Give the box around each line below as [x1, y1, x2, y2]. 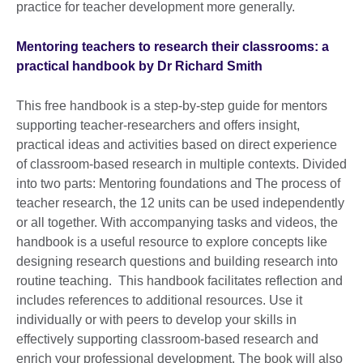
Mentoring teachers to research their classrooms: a [16, 39, 329, 53]
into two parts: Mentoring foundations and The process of [16, 176, 340, 190]
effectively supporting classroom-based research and [16, 331, 318, 346]
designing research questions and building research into [16, 254, 338, 268]
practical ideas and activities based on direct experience [16, 137, 337, 152]
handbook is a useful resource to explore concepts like [16, 234, 327, 249]
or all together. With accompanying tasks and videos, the [16, 215, 338, 229]
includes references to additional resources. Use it [16, 293, 302, 307]
